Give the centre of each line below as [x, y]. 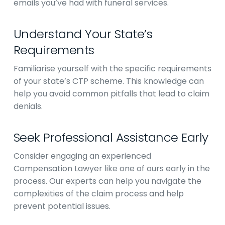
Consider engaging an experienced [82, 156]
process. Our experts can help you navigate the [107, 181]
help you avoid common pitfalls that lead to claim [111, 94]
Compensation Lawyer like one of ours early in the [111, 168]
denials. [28, 106]
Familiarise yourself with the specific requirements [112, 69]
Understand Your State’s [83, 34]
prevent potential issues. [62, 206]
